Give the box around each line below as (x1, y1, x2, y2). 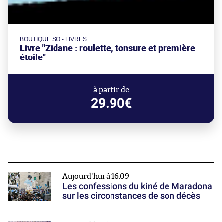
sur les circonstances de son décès (62, 190, 200, 201)
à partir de (93, 86, 129, 94)
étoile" (20, 52, 46, 63)
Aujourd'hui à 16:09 (62, 173, 129, 181)
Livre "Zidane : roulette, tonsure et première (20, 42, 195, 54)
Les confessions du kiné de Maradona (62, 181, 212, 192)
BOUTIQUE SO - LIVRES (20, 36, 87, 43)
